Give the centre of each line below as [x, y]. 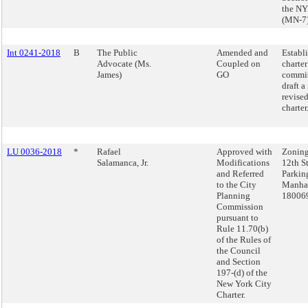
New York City [244, 284]
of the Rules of [244, 240]
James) [109, 75]
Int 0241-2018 [34, 53]
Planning [233, 196]
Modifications [243, 163]
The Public [117, 53]
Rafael [109, 152]
